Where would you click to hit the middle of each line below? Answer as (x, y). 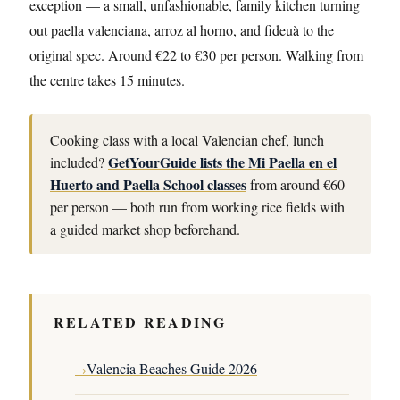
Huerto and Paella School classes (148, 184)
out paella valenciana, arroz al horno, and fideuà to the (182, 30)
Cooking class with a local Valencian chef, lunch (187, 140)
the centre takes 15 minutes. (107, 80)
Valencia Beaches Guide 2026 (172, 368)
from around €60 (296, 184)
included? (79, 162)
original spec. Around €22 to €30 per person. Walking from (196, 55)
